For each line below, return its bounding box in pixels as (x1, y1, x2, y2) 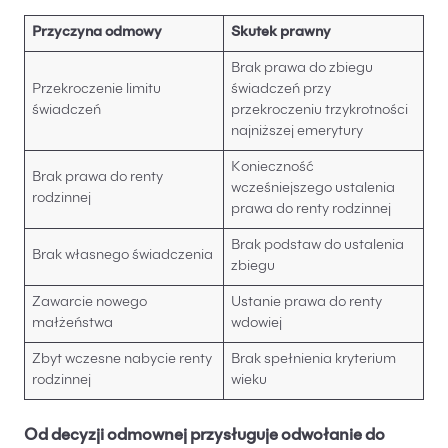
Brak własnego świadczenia (32, 249, 213, 264)
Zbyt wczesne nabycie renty (32, 353, 212, 368)
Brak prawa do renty (32, 171, 163, 186)
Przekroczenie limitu (32, 83, 161, 98)
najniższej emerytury (231, 125, 363, 140)
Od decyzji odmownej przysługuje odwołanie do (24, 428, 385, 445)
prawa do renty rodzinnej (231, 203, 391, 218)
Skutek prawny (231, 26, 331, 41)
